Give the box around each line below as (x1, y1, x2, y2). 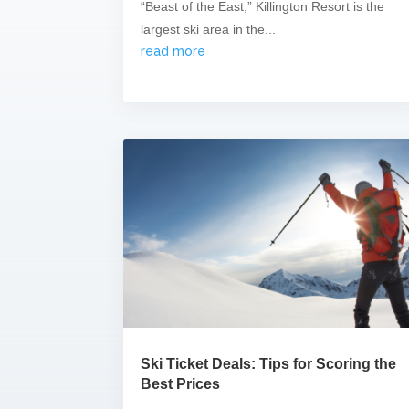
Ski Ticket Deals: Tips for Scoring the (140, 356, 396, 372)
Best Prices (140, 376, 220, 393)
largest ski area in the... (140, 21, 276, 37)
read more (140, 43, 205, 58)
